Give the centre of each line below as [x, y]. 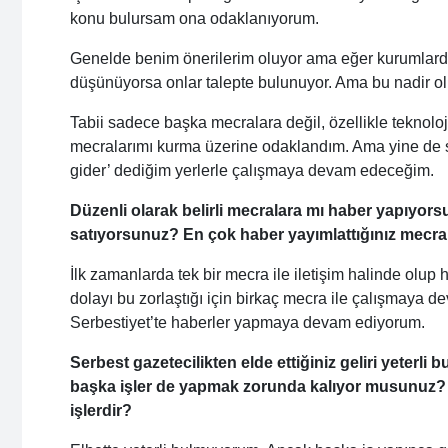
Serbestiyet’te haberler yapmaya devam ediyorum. [247, 323]
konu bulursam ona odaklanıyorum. [194, 19]
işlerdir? [101, 411]
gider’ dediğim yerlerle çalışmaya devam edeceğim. [252, 171]
